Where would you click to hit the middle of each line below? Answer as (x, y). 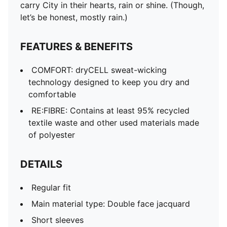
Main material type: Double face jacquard (111, 204)
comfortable (54, 94)
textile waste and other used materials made (114, 123)
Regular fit (51, 187)
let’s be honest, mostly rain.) (74, 17)
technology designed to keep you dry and (109, 82)
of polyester (52, 135)
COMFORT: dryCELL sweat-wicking (99, 70)
